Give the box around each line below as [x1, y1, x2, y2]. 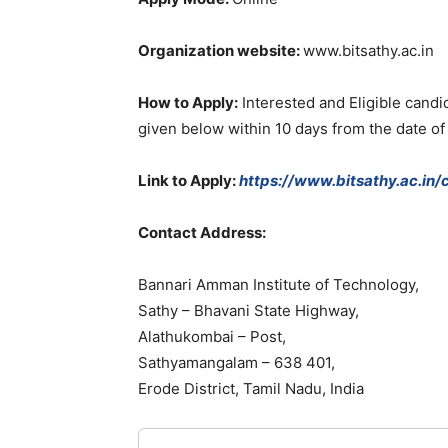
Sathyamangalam [138, 353, 262, 372]
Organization [138, 41, 237, 60]
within [228, 119, 275, 138]
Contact [138, 223, 200, 242]
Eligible [349, 93, 406, 112]
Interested [241, 93, 319, 112]
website [237, 41, 296, 60]
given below [138, 119, 228, 138]
